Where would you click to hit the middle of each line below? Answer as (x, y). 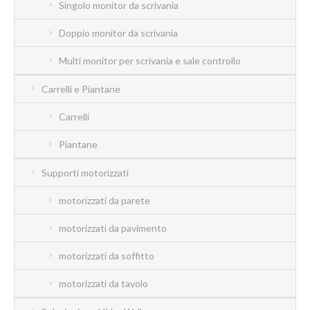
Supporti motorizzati (85, 172)
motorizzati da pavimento (113, 228)
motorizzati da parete (104, 200)
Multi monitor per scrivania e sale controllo (150, 60)
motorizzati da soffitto (107, 255)
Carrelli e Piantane (81, 89)
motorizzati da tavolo (103, 283)
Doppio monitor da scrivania (118, 33)
